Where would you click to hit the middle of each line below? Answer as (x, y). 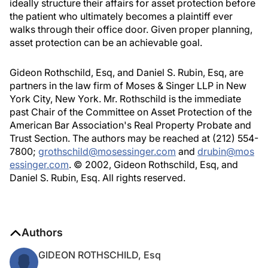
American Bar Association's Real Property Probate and (130, 125)
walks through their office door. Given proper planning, (131, 29)
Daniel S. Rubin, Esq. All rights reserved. (98, 178)
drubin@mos (226, 151)
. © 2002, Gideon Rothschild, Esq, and (153, 165)
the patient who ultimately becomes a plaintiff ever (121, 16)
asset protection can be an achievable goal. (106, 42)
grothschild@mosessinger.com (107, 151)
